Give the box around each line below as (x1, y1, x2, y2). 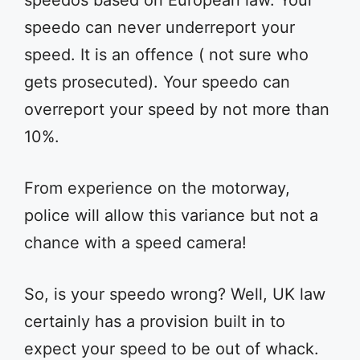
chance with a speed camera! (24, 233, 247, 252)
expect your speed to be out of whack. (24, 339, 319, 358)
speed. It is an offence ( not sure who (24, 45, 309, 64)
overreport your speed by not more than (24, 100, 329, 119)
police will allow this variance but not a (24, 206, 318, 225)
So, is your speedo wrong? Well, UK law (24, 284, 325, 304)
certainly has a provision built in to (24, 312, 285, 331)
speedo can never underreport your (24, 18, 295, 37)
